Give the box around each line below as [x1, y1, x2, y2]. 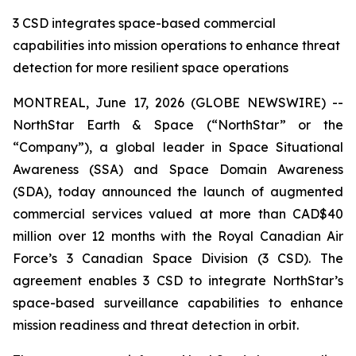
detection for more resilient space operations [13, 60, 288, 75]
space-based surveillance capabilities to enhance [13, 295, 343, 311]
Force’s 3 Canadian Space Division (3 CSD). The [13, 250, 343, 266]
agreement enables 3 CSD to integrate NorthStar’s [13, 273, 343, 288]
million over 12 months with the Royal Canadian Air [13, 228, 343, 244]
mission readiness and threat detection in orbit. [13, 317, 299, 333]
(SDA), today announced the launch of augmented [13, 184, 343, 199]
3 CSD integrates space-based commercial [13, 15, 276, 31]
